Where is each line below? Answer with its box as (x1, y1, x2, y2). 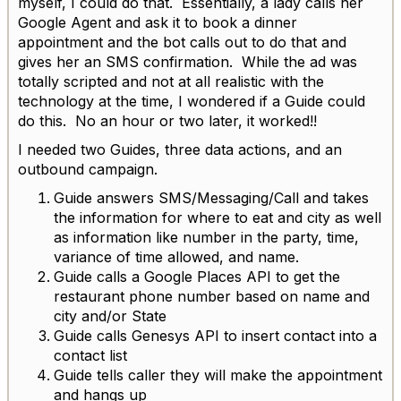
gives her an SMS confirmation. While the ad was (18, 52, 357, 71)
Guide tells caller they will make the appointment (54, 365, 382, 384)
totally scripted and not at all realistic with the (18, 72, 324, 90)
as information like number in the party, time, (54, 227, 359, 246)
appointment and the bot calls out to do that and (18, 32, 346, 51)
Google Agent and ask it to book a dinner (18, 13, 297, 31)
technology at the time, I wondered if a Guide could (18, 91, 365, 110)
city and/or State (54, 306, 166, 325)
